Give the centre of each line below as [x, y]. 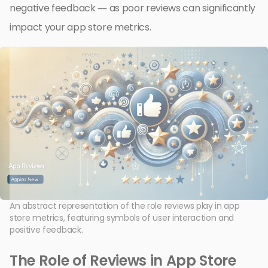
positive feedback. [46, 229]
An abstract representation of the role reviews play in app [125, 205]
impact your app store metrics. [80, 27]
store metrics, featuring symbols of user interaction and [122, 217]
